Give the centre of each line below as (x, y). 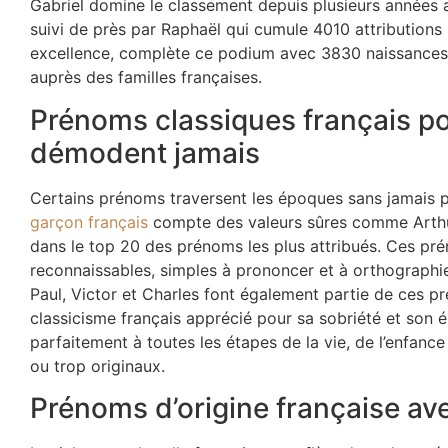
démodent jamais (145, 152)
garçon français (89, 221)
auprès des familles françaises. (146, 77)
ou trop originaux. (97, 365)
